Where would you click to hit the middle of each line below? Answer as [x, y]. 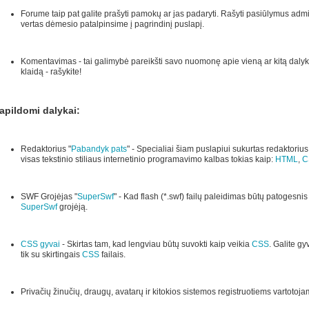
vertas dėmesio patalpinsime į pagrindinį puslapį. [112, 24]
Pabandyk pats [99, 149]
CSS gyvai [40, 245]
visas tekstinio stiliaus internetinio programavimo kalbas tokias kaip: [148, 160]
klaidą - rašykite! [51, 72]
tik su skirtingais [51, 255]
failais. [112, 255]
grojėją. [73, 207]
